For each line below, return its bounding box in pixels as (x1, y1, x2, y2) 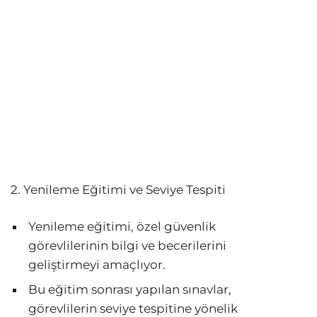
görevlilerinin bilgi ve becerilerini (28, 238, 226, 253)
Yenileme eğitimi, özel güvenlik (28, 219, 216, 234)
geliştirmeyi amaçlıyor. (28, 258, 166, 272)
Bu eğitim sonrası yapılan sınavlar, (28, 282, 231, 297)
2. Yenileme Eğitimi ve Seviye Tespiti (11, 183, 226, 197)
